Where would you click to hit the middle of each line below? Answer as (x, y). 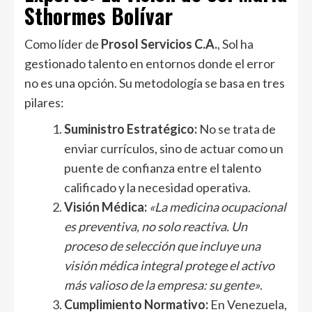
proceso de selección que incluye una (162, 245)
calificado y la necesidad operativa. (157, 187)
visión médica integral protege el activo (169, 265)
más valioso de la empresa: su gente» (162, 284)
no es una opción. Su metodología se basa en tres (155, 83)
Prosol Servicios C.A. (159, 44)
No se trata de (236, 128)
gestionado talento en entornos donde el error (150, 63)
